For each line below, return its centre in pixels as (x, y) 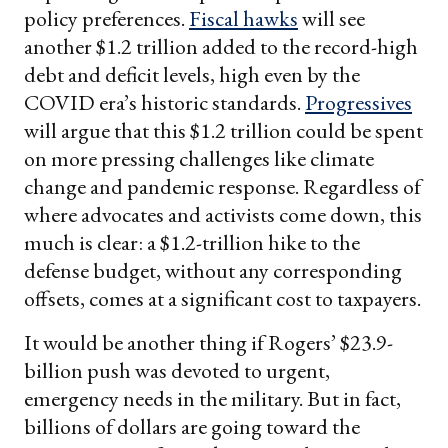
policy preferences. (106, 18)
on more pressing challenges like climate (199, 158)
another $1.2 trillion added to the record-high (221, 46)
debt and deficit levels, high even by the (192, 74)
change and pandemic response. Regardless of (222, 186)
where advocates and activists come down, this (223, 214)
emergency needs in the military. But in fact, (212, 398)
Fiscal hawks (243, 18)
